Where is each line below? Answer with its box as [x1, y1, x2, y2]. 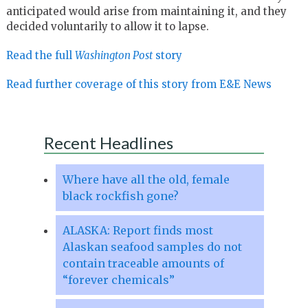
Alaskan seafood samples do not [62, 239, 242, 254]
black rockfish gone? [62, 188, 179, 203]
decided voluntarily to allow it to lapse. [5, 19, 209, 33]
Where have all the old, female [62, 172, 230, 186]
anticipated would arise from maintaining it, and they [5, 4, 287, 18]
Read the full [5, 48, 75, 62]
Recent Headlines [43, 132, 173, 153]
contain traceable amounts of [62, 256, 224, 270]
